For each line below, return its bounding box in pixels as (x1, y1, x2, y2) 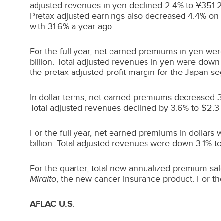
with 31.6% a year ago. (30, 21, 114, 31)
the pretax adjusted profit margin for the (30, 67, 185, 77)
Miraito (30, 174, 56, 184)
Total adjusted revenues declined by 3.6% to (30, 103, 201, 112)
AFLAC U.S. (30, 199, 75, 209)
